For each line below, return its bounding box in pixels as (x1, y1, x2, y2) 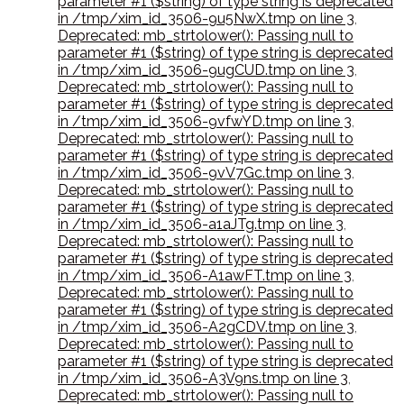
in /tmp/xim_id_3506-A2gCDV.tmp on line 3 (58, 318, 354, 336)
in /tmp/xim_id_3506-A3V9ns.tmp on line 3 (58, 370, 348, 388)
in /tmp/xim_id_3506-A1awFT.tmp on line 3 (58, 267, 352, 285)
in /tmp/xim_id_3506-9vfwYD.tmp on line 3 (58, 113, 352, 131)
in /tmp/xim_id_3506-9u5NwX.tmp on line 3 (58, 10, 354, 28)
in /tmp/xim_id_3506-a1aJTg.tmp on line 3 (58, 216, 344, 234)
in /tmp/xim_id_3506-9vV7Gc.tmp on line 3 (58, 164, 352, 182)
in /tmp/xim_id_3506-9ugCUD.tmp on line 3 (58, 61, 354, 79)
